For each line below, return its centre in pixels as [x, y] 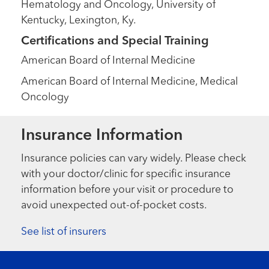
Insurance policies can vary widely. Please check [134, 159]
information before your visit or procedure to [128, 190]
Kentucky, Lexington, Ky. [79, 20]
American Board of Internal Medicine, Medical [130, 82]
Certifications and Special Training [115, 41]
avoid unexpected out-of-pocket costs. [114, 205]
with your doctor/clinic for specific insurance [126, 174]
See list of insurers [64, 232]
